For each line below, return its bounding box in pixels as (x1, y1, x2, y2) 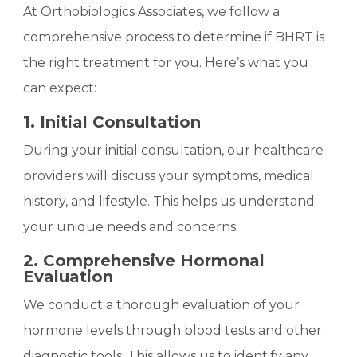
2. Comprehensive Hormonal (23, 250, 265, 270)
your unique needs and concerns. (23, 218, 239, 234)
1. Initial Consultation (23, 112, 202, 131)
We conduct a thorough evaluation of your (23, 296, 300, 312)
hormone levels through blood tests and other (23, 322, 323, 338)
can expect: (23, 80, 97, 96)
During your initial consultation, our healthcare (23, 142, 324, 158)
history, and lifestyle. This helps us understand (23, 193, 316, 209)
